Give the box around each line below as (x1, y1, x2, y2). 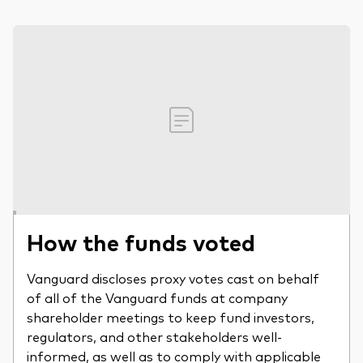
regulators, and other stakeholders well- (27, 327, 282, 345)
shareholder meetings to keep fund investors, (27, 308, 314, 326)
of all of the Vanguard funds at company (27, 288, 288, 306)
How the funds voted (27, 226, 255, 257)
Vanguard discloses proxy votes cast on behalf (27, 269, 319, 287)
